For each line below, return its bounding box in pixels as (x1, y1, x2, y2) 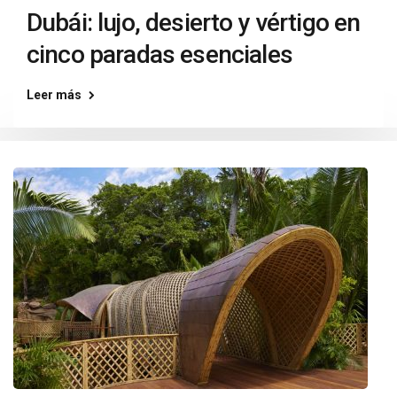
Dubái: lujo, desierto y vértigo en (27, 8, 361, 37)
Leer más (27, 88, 82, 102)
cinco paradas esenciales (27, 40, 292, 69)
